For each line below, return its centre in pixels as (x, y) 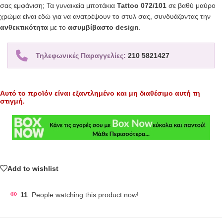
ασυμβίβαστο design (103, 28)
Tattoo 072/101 (142, 6)
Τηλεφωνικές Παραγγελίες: (82, 56)
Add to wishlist (33, 168)
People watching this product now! (85, 195)
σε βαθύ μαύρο (191, 6)
